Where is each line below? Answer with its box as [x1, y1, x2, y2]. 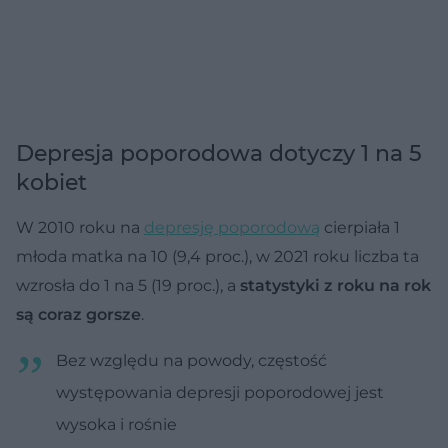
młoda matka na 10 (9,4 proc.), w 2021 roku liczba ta [16, 246, 419, 266]
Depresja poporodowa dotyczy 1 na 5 [16, 139, 422, 167]
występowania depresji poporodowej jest [56, 382, 384, 402]
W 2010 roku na [16, 217, 144, 237]
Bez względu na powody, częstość [56, 350, 327, 370]
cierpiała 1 [320, 217, 400, 237]
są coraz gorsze [16, 304, 141, 324]
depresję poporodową [144, 217, 320, 237]
